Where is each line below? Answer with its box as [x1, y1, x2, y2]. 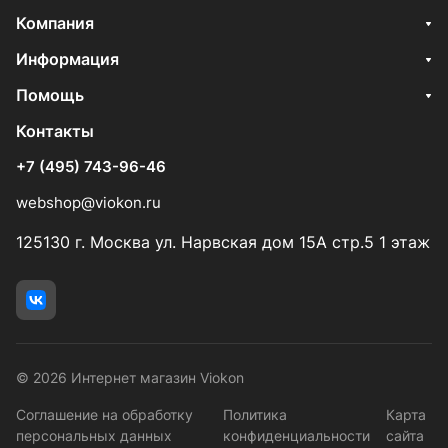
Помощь [16, 85, 84, 105]
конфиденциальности [222, 427, 370, 444]
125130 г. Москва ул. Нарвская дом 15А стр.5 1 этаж [16, 232, 430, 252]
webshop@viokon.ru [16, 193, 161, 212]
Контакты [16, 121, 94, 141]
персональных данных [16, 427, 172, 444]
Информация [16, 49, 119, 69]
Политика [222, 406, 287, 423]
